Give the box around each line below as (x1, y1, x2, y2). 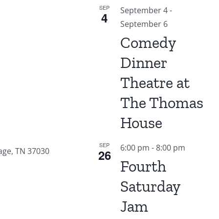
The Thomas (120, 93, 203, 112)
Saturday (120, 177, 180, 196)
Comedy (120, 33, 176, 52)
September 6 (120, 19, 168, 30)
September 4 (120, 5, 168, 16)
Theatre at (120, 73, 190, 92)
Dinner (120, 53, 167, 72)
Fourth (120, 157, 166, 176)
